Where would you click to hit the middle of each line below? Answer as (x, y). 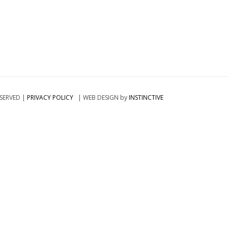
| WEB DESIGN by (101, 97)
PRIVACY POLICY (50, 97)
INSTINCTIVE (146, 97)
